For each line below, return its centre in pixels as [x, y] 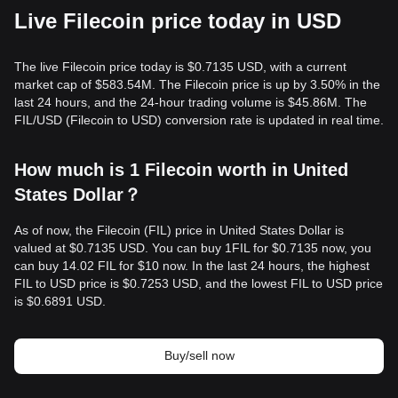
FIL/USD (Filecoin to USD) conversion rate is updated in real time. [199, 120]
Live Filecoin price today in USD [178, 21]
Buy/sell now [199, 355]
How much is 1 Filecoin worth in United [181, 170]
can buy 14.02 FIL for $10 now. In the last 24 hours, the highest [192, 266]
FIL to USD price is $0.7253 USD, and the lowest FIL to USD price [199, 283]
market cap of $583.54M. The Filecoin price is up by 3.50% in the [197, 84]
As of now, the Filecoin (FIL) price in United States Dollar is [179, 230]
